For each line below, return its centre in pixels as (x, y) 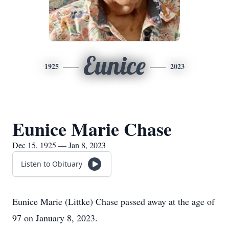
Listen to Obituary (52, 164)
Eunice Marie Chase (92, 129)
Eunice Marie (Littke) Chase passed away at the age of (113, 201)
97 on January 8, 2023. (55, 218)
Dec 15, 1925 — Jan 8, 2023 (59, 145)
